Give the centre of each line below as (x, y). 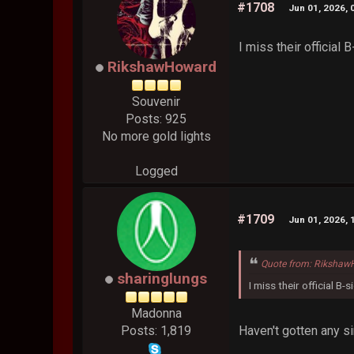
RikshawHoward (162, 67)
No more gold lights (156, 137)
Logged (156, 171)
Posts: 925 (156, 119)
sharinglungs (162, 279)
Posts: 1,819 (156, 331)
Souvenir (156, 102)
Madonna (156, 314)
